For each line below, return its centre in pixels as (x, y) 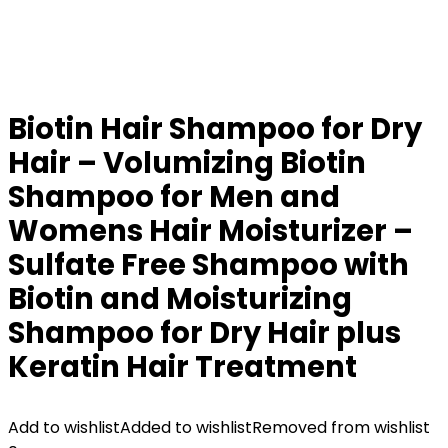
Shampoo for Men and (174, 197)
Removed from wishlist (341, 427)
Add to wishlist (64, 427)
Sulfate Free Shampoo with (208, 265)
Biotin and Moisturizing (180, 299)
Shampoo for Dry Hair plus (204, 333)
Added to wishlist (186, 427)
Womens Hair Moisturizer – (210, 231)
